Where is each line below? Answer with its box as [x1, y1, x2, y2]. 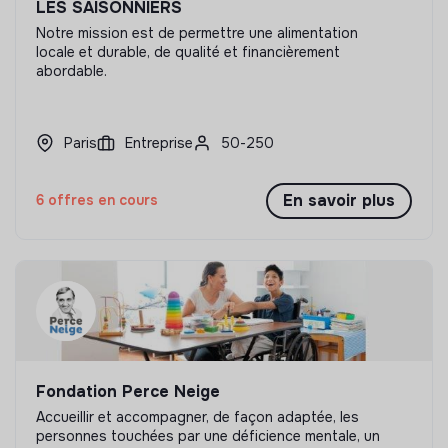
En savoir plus [283, 189, 395, 211]
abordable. [36, 61, 107, 80]
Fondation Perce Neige [36, 380, 220, 402]
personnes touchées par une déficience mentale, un [36, 426, 380, 445]
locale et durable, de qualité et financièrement [36, 42, 340, 61]
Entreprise [125, 133, 193, 152]
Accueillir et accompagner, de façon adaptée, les [36, 407, 359, 426]
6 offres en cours [36, 191, 158, 210]
